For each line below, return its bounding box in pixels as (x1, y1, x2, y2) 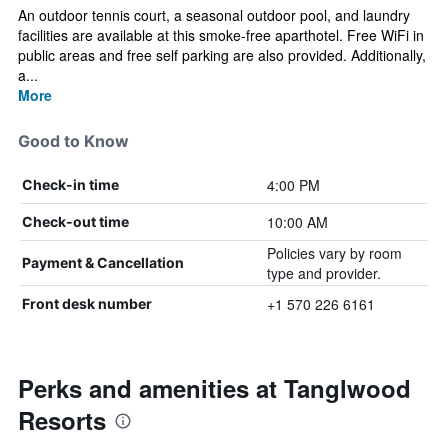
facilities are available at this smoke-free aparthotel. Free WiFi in (18, 25, 424, 45)
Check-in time (22, 176, 119, 193)
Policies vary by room (266, 243, 402, 263)
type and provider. (266, 263, 381, 283)
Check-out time (22, 213, 129, 230)
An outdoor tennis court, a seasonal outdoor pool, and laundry (18, 5, 410, 25)
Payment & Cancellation (22, 254, 184, 271)
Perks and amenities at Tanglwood (18, 371, 411, 405)
